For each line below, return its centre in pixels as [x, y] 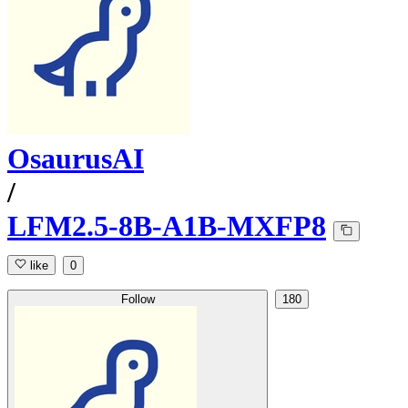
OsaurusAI [76, 159]
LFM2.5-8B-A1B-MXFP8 [167, 226]
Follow [138, 300]
